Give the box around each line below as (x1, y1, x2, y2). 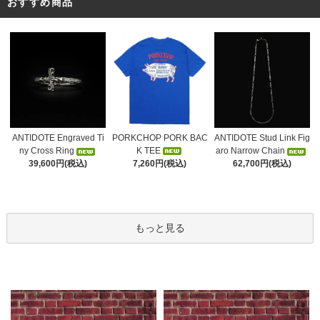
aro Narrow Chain (216, 146, 286, 156)
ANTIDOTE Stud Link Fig (214, 133, 310, 144)
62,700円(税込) (232, 159, 291, 169)
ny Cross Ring (19, 146, 74, 156)
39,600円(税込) (29, 159, 88, 169)
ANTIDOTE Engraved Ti (11, 133, 104, 144)
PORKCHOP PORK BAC (111, 132, 208, 143)
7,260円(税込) (133, 158, 187, 169)
